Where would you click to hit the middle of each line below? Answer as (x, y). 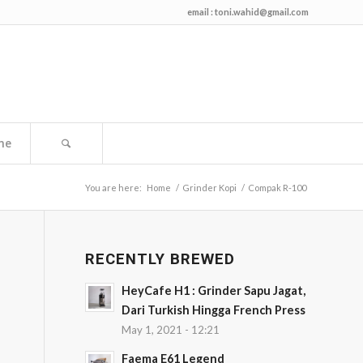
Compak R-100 (277, 188)
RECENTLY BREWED (160, 259)
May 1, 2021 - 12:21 (171, 330)
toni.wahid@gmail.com (262, 12)
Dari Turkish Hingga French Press (214, 310)
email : (201, 12)
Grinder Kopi (209, 188)
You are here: (113, 188)
